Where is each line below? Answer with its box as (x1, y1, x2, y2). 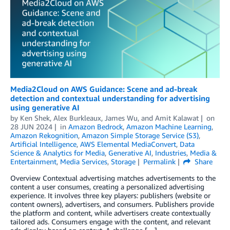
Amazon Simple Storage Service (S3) (82, 131, 199, 140)
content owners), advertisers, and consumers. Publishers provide (10, 200, 214, 208)
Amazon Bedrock (68, 122, 123, 131)
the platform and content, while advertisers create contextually (10, 208, 210, 217)
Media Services (60, 157, 107, 166)
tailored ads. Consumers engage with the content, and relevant (10, 217, 210, 226)
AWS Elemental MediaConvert (80, 140, 176, 148)
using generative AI (10, 103, 80, 112)
